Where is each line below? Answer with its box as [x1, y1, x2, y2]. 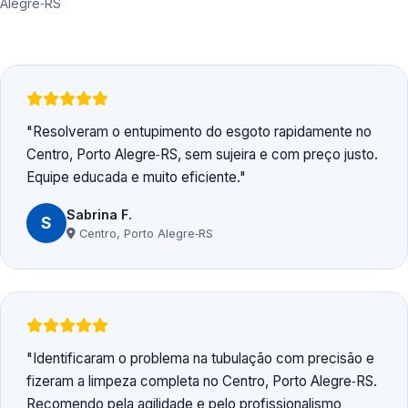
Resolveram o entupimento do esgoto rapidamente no [33, 123, 372, 141]
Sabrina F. [66, 206, 132, 222]
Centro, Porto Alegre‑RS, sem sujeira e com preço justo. [26, 146, 378, 164]
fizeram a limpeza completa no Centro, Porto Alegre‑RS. [26, 372, 377, 391]
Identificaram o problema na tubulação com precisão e [33, 350, 374, 368]
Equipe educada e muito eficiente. [26, 168, 240, 187]
